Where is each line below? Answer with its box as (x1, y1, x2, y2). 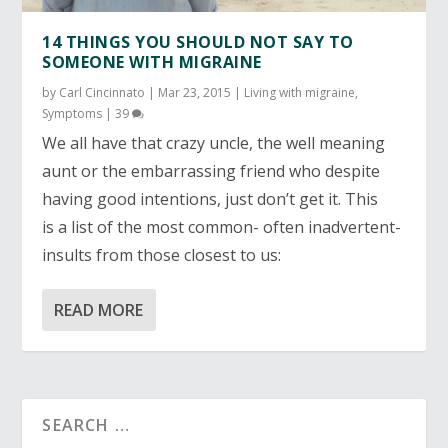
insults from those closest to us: (42, 243, 282, 266)
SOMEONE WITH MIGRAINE (42, 50, 262, 73)
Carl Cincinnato (59, 83, 146, 101)
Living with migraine (244, 83, 356, 101)
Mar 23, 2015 (158, 83, 232, 101)
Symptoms (42, 104, 103, 122)
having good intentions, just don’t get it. (42, 187, 342, 210)
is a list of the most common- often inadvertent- (42, 215, 402, 238)
